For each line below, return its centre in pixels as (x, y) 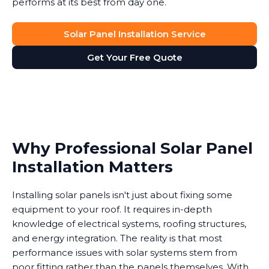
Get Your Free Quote (134, 58)
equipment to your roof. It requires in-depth (112, 210)
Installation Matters (92, 167)
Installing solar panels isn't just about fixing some (122, 195)
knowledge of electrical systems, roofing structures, (129, 224)
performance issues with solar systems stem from (125, 253)
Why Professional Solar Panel (132, 149)
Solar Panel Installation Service (134, 34)
